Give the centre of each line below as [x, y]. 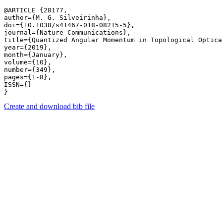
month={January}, [36, 55]
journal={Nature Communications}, [67, 32]
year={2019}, [28, 47]
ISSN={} [18, 84]
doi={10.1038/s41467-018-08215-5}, [69, 25]
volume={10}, [28, 62]
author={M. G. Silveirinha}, [57, 18]
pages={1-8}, [28, 77]
